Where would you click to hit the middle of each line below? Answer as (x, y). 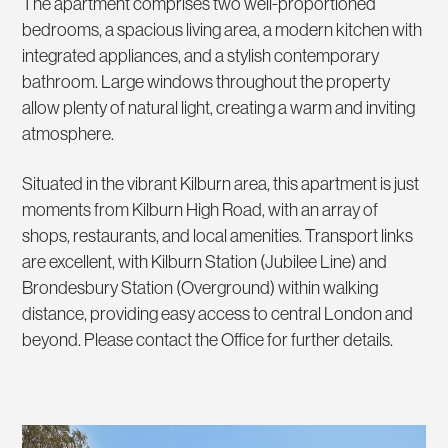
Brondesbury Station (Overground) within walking (200, 287)
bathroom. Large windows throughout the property (206, 81)
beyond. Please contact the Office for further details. (208, 339)
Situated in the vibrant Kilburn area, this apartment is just (221, 183)
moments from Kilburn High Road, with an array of (200, 209)
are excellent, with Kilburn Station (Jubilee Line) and (205, 261)
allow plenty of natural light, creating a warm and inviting (219, 107)
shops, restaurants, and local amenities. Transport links (218, 235)
